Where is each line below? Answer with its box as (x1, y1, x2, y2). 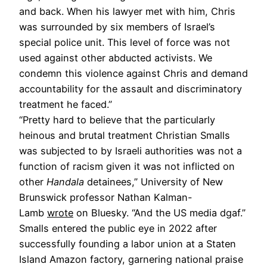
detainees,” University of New (84, 175, 223, 188)
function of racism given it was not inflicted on (19, 160, 235, 172)
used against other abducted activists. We (19, 51, 212, 64)
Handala (46, 175, 84, 188)
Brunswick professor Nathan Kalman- (19, 191, 193, 203)
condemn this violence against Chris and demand (19, 67, 248, 79)
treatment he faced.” (19, 98, 112, 110)
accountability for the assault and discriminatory (19, 82, 242, 95)
